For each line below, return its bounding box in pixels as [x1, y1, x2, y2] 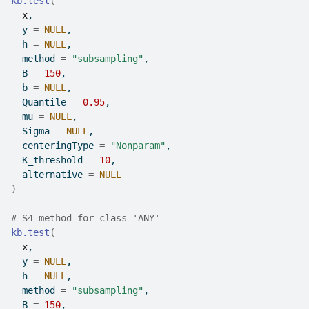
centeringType [11, 140, 99, 151]
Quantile [11, 97, 72, 108]
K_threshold [11, 154, 88, 166]
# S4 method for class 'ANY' [11, 212, 160, 223]
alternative [11, 169, 88, 180]
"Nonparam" [110, 140, 166, 151]
